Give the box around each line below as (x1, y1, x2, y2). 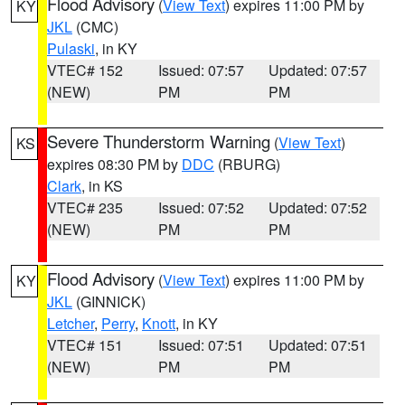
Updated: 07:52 (268, 197, 368, 218)
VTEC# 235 (47, 197, 123, 218)
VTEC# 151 (47, 334, 123, 355)
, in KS (81, 175, 123, 196)
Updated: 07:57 (268, 60, 368, 80)
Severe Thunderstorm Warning (47, 129, 270, 153)
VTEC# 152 (47, 60, 123, 80)
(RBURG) (214, 154, 280, 174)
